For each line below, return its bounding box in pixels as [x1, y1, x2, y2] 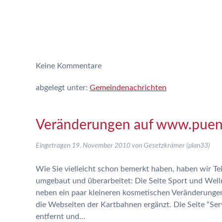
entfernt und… [36, 213, 85, 221]
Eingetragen [36, 142, 72, 149]
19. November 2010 [72, 142, 130, 149]
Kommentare [55, 62, 102, 70]
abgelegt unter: [36, 84, 90, 92]
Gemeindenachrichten [90, 84, 166, 92]
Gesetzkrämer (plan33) [144, 142, 210, 149]
